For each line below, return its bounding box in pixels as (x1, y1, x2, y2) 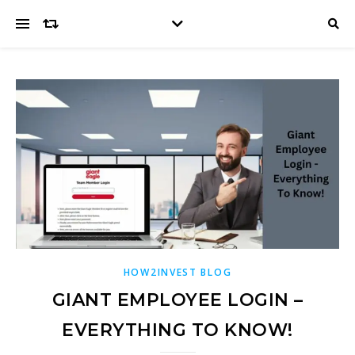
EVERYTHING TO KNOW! (62, 319, 293, 341)
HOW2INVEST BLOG (123, 265, 232, 279)
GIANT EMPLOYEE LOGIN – (52, 288, 303, 311)
